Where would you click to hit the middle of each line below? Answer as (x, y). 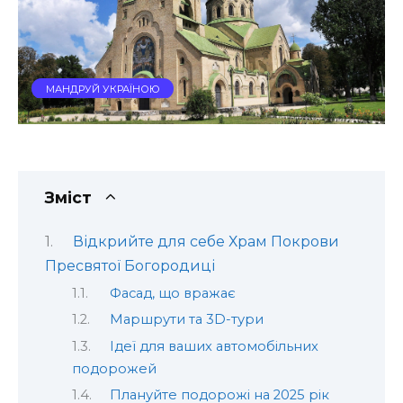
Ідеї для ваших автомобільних (214, 346)
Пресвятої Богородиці (130, 266)
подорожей (114, 368)
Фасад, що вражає (172, 293)
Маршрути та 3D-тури (186, 320)
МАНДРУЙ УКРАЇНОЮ (103, 88)
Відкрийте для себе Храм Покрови (206, 242)
